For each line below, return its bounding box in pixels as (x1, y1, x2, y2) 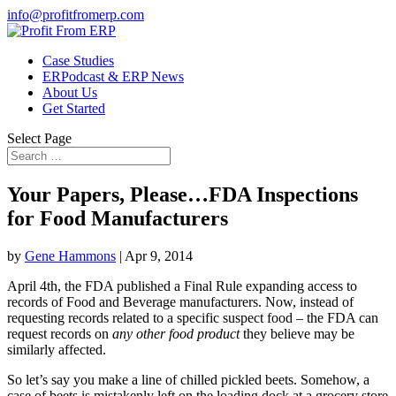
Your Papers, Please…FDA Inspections (7, 182, 358, 206)
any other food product (112, 325, 243, 341)
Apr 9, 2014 (125, 247, 193, 263)
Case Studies (42, 53, 114, 68)
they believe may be (243, 325, 354, 341)
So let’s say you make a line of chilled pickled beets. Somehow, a (7, 371, 369, 387)
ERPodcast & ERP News (42, 69, 184, 84)
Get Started (42, 101, 105, 116)
